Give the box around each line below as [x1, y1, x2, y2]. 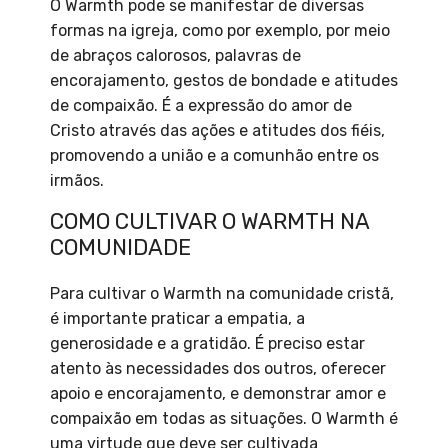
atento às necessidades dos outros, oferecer [50, 359, 386, 379]
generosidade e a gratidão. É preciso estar [50, 334, 365, 354]
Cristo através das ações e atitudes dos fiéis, [50, 121, 385, 141]
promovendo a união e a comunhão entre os [50, 146, 379, 166]
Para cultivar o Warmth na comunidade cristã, [50, 284, 394, 304]
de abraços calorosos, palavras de [50, 46, 301, 66]
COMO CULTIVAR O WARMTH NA [50, 208, 369, 236]
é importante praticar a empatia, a [50, 309, 305, 329]
